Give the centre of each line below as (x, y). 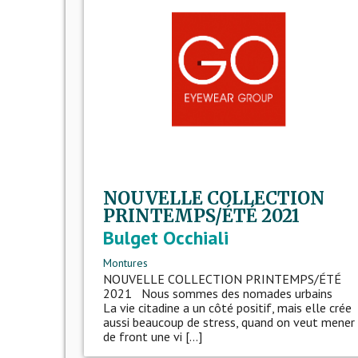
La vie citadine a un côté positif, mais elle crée (227, 308)
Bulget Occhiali (165, 238)
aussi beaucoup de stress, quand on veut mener (229, 322)
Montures (125, 263)
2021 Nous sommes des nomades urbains (221, 294)
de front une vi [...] (152, 337)
